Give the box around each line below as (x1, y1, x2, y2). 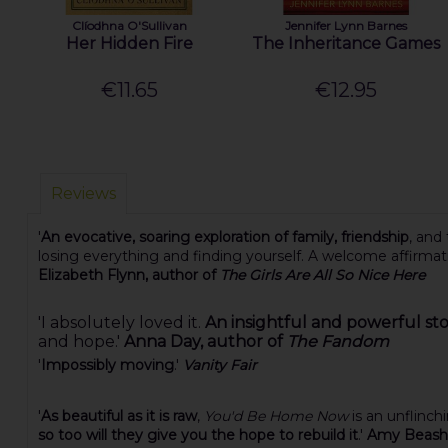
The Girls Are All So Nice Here (219, 266, 425, 285)
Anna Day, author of (123, 332, 287, 352)
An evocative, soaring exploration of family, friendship (40, 228, 409, 247)
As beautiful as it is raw (40, 406, 197, 425)
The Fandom (286, 332, 389, 352)
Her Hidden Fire (65, 33, 193, 53)
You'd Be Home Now (203, 406, 352, 425)
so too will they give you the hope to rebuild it (37, 425, 358, 444)
